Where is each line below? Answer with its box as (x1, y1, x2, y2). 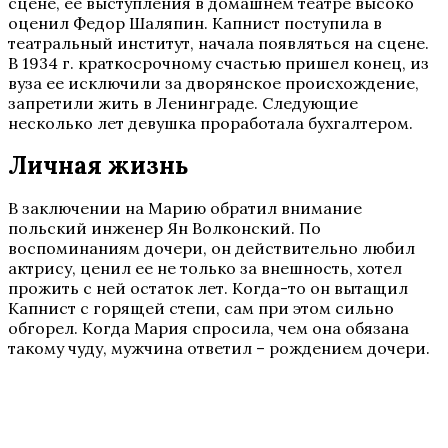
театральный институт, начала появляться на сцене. (8, 33, 429, 53)
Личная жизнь (8, 150, 189, 181)
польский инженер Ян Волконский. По (8, 218, 321, 238)
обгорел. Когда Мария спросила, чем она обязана (8, 318, 409, 338)
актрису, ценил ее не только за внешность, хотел (8, 258, 402, 278)
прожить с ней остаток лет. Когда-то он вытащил (8, 278, 408, 298)
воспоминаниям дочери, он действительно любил (8, 238, 415, 258)
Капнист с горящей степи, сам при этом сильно (8, 298, 394, 318)
